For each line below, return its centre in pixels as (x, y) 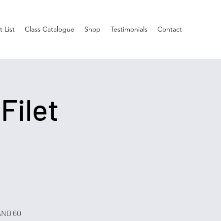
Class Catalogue (50, 29)
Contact (170, 29)
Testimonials (129, 29)
